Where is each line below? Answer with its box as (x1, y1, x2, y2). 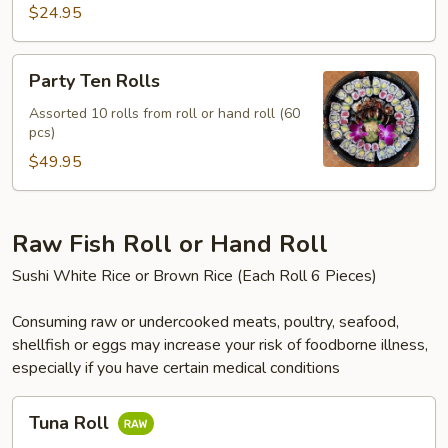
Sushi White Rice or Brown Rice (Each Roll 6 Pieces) (12, 265, 377, 287)
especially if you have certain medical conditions (12, 357, 340, 379)
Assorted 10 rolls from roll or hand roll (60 (29, 104, 300, 123)
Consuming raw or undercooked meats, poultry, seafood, (12, 311, 399, 333)
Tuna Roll (29, 411, 114, 436)
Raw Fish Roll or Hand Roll (12, 228, 328, 260)
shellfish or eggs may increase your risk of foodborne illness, (12, 334, 428, 356)
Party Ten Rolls (29, 69, 160, 93)
